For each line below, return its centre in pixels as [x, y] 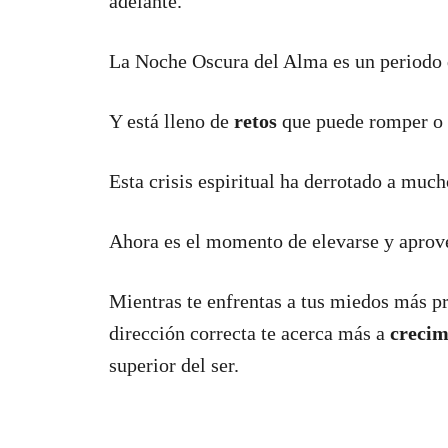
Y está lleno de [171, 121]
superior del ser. [174, 365]
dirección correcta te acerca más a [249, 333]
